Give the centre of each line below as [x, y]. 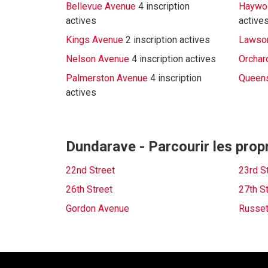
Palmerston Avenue [107, 78]
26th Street [89, 189]
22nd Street [90, 170]
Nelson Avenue [98, 59]
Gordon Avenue [98, 208]
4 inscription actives [174, 59]
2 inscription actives [168, 40]
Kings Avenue [95, 40]
